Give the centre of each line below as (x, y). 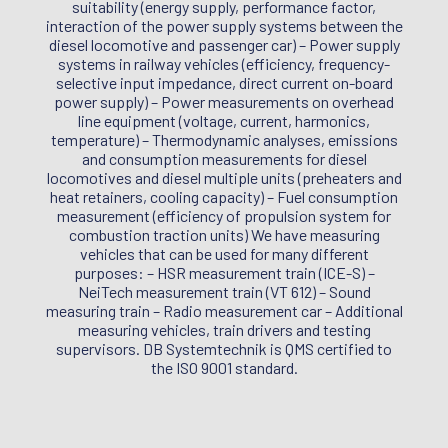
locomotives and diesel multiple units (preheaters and (224, 177)
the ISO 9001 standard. (224, 367)
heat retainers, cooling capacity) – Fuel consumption (224, 196)
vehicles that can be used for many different (224, 253)
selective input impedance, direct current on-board (224, 82)
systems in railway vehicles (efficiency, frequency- (224, 63)
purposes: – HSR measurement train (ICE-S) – (224, 272)
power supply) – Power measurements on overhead (224, 101)
